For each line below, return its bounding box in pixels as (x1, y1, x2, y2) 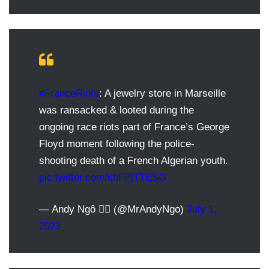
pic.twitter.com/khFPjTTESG (39, 171, 166, 183)
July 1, (187, 203, 217, 215)
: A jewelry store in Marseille (99, 87, 226, 99)
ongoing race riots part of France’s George (39, 121, 229, 133)
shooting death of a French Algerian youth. (39, 154, 228, 166)
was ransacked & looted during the (39, 104, 194, 116)
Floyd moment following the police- (39, 138, 195, 150)
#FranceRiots (39, 87, 99, 99)
